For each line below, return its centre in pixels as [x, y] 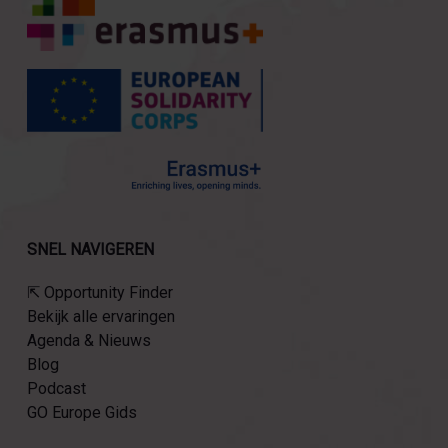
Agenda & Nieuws [88, 341]
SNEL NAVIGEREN [90, 250]
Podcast [56, 389]
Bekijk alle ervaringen [100, 317]
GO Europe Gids [81, 413]
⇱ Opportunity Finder [99, 293]
